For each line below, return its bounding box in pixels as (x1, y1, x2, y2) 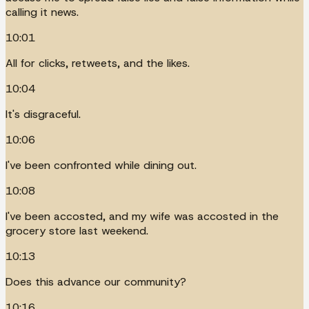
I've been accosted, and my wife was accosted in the (6, 208, 279, 223)
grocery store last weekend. (6, 223, 148, 238)
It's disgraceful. (6, 106, 81, 121)
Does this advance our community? (6, 274, 186, 289)
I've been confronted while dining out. (6, 157, 197, 172)
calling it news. (6, 4, 79, 19)
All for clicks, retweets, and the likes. (6, 55, 190, 70)
